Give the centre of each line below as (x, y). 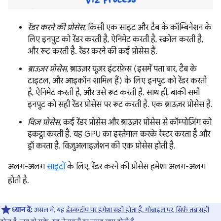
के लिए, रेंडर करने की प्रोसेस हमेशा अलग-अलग (135, 166)
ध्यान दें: (22, 209)
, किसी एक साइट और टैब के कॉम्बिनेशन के (148, 27)
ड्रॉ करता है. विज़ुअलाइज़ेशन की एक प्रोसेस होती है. (102, 146)
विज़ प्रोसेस (44, 122)
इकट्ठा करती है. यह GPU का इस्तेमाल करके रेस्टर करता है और (119, 134)
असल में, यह (49, 209)
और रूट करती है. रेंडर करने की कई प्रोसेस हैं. (92, 51)
